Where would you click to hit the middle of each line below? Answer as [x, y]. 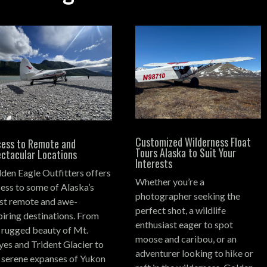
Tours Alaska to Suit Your [186, 152]
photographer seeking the [188, 195]
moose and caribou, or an [186, 238]
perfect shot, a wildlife [181, 210]
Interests [154, 163]
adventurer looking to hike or [195, 253]
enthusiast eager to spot [184, 224]
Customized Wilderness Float [193, 142]
